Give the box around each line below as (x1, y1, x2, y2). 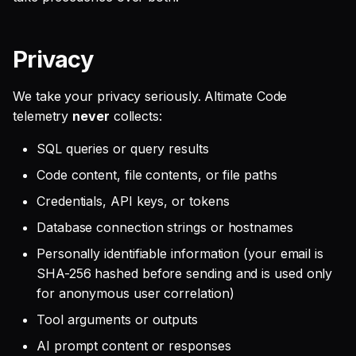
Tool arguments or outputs (37, 311, 198, 327)
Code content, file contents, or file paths (37, 167, 277, 183)
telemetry (13, 108, 73, 124)
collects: (109, 108, 163, 124)
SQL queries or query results (37, 141, 209, 157)
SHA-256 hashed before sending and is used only (37, 265, 333, 281)
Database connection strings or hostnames (37, 219, 293, 235)
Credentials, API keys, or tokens (37, 193, 230, 209)
